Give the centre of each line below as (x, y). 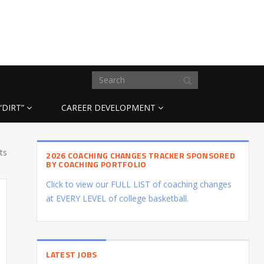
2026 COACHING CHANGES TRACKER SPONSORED (141, 155)
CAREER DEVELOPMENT (108, 107)
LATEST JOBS (72, 254)
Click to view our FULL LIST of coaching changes (139, 184)
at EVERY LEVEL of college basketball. (118, 198)
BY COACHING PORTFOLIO (96, 164)
